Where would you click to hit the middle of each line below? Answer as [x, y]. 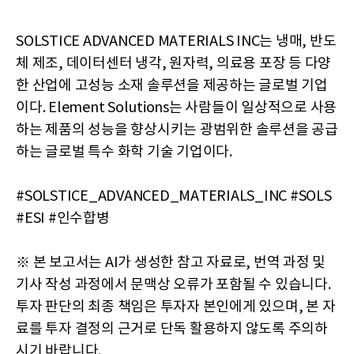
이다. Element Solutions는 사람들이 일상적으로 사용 [176, 108]
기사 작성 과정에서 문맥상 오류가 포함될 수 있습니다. [173, 285]
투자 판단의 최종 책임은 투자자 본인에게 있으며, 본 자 [176, 307]
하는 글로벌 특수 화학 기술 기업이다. [124, 153]
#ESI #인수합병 [63, 219]
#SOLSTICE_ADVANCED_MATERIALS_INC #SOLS [174, 197]
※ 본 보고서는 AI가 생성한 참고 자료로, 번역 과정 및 [171, 263]
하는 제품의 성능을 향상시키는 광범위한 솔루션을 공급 [177, 130]
